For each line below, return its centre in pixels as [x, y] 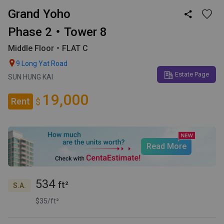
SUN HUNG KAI [30, 77]
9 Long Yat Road [42, 63]
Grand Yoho [39, 14]
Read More [166, 146]
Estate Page [192, 74]
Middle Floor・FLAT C [48, 48]
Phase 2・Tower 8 [57, 32]
